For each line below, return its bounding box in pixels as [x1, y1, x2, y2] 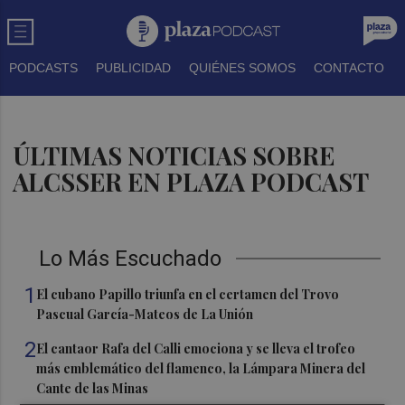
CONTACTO [314, 61, 384, 75]
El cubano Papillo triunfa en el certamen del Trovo [36, 286, 340, 303]
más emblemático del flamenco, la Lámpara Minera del [36, 360, 366, 377]
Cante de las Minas [36, 380, 149, 397]
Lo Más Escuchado [39, 246, 222, 271]
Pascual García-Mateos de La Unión [36, 306, 254, 323]
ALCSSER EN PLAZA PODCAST [13, 165, 370, 198]
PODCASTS [9, 61, 78, 75]
